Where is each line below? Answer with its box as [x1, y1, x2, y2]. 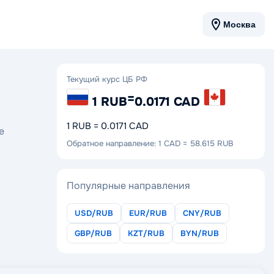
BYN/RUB [180, 228, 219, 239]
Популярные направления [67, 179, 190, 192]
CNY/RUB [183, 207, 221, 218]
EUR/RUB [129, 207, 167, 218]
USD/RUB [75, 207, 113, 218]
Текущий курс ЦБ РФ [67, 74, 147, 84]
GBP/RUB [75, 228, 112, 239]
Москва [223, 20, 256, 29]
